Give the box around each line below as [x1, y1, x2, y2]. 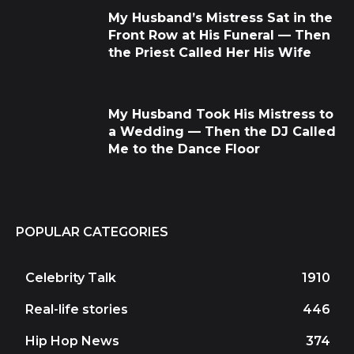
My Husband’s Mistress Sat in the [108, 10, 333, 26]
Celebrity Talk [25, 269, 116, 285]
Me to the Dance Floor [108, 141, 260, 156]
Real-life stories [25, 301, 128, 317]
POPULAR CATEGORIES [16, 224, 168, 239]
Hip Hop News [25, 333, 119, 348]
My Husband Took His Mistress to [108, 106, 333, 122]
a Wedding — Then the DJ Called [108, 123, 336, 139]
